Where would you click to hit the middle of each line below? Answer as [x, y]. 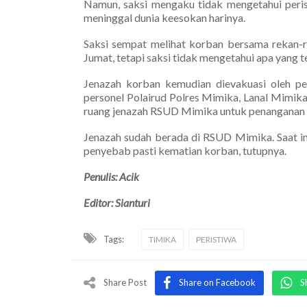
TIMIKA [162, 239]
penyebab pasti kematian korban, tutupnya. [185, 150]
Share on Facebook [217, 282]
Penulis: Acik [111, 176]
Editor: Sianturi [117, 202]
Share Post [125, 282]
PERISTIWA [216, 239]
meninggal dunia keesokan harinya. [164, 17]
